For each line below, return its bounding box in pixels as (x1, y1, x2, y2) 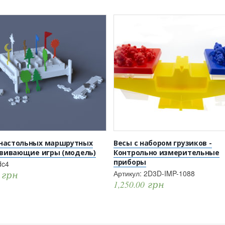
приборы (114, 157, 146, 167)
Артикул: (114, 168, 144, 179)
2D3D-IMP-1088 (144, 168, 195, 179)
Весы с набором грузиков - (114, 138, 212, 148)
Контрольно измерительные (114, 148, 219, 158)
